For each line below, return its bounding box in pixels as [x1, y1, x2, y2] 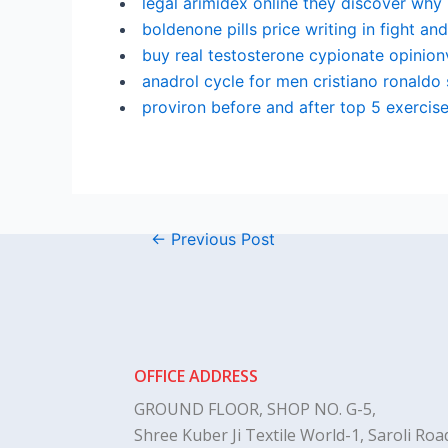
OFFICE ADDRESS [134, 365, 258, 388]
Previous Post [166, 229, 276, 250]
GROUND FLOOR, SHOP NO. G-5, [134, 398, 376, 421]
